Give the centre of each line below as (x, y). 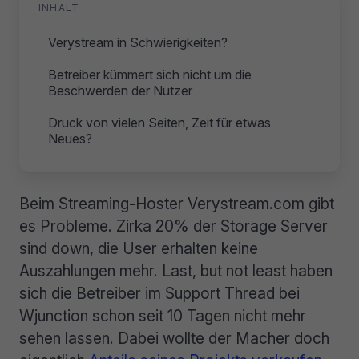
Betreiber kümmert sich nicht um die (150, 75)
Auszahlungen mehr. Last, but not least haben (176, 271)
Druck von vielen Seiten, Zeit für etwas (159, 123)
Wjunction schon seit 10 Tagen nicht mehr (163, 316)
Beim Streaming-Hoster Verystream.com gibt (177, 204)
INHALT (59, 8)
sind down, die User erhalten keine (139, 249)
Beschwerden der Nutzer (120, 91)
